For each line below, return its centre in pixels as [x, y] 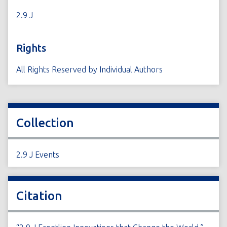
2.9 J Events [38, 155]
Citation [39, 196]
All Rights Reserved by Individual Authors [89, 69]
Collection [45, 123]
